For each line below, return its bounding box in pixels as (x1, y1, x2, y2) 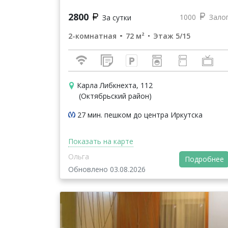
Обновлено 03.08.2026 (68, 164, 146, 175)
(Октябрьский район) (79, 91, 152, 101)
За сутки (102, 13, 131, 23)
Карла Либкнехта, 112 (76, 80, 153, 91)
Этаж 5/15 (153, 31, 190, 41)
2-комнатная (68, 31, 117, 41)
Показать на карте (68, 136, 133, 147)
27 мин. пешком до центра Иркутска (77, 110, 203, 120)
